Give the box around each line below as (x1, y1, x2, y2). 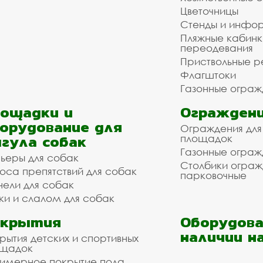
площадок (180, 132, 232, 144)
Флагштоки (180, 69, 236, 81)
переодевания (180, 42, 253, 54)
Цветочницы (180, 5, 238, 17)
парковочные (180, 169, 247, 181)
